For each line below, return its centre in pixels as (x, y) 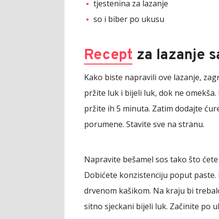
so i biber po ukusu (129, 19)
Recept (108, 55)
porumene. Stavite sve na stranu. (144, 124)
